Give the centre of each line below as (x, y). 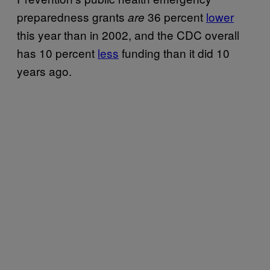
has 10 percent (57, 52)
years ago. (44, 71)
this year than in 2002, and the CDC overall (128, 34)
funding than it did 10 (174, 52)
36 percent (175, 16)
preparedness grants (72, 16)
